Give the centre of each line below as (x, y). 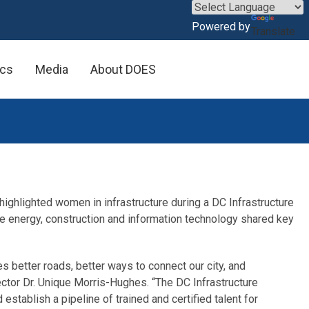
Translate (273, 31)
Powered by (221, 27)
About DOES (123, 69)
